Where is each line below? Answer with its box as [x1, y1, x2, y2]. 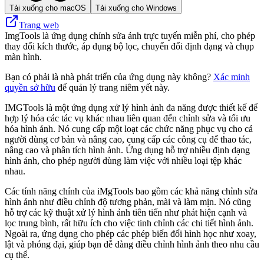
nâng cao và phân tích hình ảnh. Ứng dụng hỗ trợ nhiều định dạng [5, 144, 250, 155]
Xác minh [213, 71, 250, 82]
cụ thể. [5, 249, 29, 260]
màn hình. [5, 51, 42, 62]
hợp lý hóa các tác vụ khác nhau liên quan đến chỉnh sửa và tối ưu [5, 113, 250, 123]
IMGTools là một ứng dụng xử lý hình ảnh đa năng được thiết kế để [5, 102, 258, 113]
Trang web [19, 19, 59, 30]
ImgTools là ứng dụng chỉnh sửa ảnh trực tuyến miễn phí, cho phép [5, 30, 255, 41]
